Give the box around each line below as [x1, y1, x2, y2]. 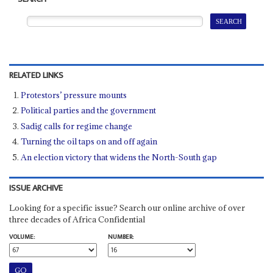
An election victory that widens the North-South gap [21, 151, 218, 163]
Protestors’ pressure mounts [21, 89, 127, 101]
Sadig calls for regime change [21, 120, 133, 132]
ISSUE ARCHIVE [9, 180, 63, 196]
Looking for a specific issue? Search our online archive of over [9, 202, 245, 213]
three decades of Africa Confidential [9, 213, 145, 225]
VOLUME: [9, 231, 35, 243]
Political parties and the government [21, 105, 157, 116]
